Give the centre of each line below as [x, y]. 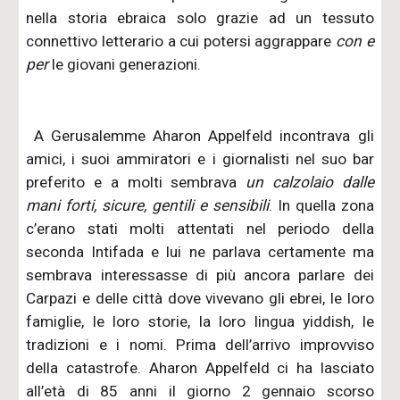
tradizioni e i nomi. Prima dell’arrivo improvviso [200, 344]
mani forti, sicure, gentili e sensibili [147, 205]
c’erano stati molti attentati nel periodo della [200, 228]
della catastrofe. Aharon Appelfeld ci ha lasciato [200, 367]
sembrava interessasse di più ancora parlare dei [200, 275]
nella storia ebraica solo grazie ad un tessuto [200, 17]
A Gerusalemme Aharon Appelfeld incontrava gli [200, 135]
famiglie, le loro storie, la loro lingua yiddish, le [200, 321]
